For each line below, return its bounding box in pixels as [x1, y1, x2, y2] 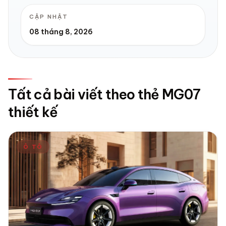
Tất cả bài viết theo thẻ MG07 [8, 86, 201, 103]
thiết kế [8, 103, 58, 121]
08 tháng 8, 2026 [29, 27, 93, 36]
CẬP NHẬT [29, 13, 68, 20]
